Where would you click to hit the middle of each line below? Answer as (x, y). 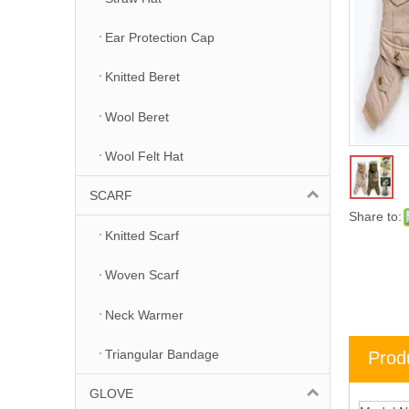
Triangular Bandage (162, 355)
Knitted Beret (142, 77)
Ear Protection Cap (160, 37)
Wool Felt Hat (144, 156)
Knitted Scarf (142, 236)
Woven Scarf (142, 275)
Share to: (375, 216)
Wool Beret (137, 116)
